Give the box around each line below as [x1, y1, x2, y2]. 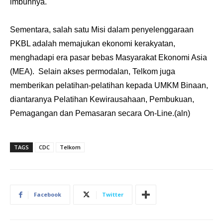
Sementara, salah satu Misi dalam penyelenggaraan [10, 25, 194, 34]
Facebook [34, 191, 61, 198]
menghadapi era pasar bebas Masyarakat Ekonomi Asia [10, 53, 207, 62]
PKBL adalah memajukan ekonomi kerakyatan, [10, 39, 175, 48]
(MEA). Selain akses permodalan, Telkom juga [10, 67, 175, 76]
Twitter [102, 191, 123, 198]
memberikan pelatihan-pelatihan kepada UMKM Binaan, [10, 81, 208, 90]
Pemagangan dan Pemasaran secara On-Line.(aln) [10, 109, 190, 117]
